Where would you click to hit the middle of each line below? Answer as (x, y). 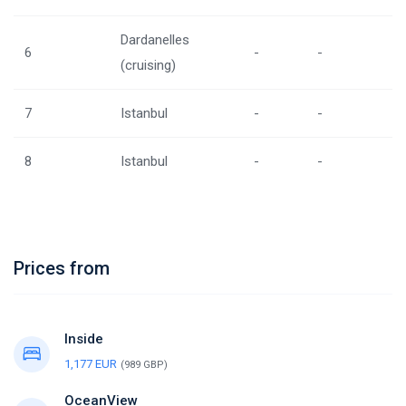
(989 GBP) (144, 365)
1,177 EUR (91, 364)
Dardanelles (155, 40)
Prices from (62, 268)
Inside (84, 339)
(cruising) (148, 65)
